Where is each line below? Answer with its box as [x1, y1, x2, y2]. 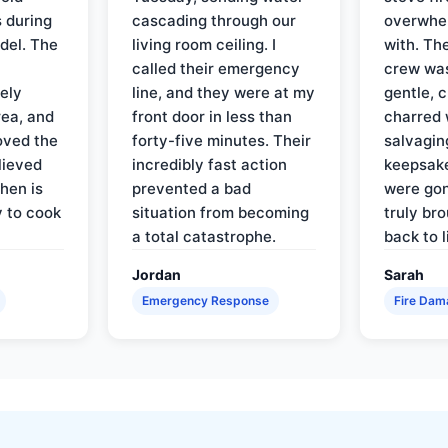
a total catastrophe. [132, 226, 277, 246]
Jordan [132, 265, 182, 283]
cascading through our [132, 10, 297, 30]
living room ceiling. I [132, 34, 277, 54]
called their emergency [132, 58, 301, 78]
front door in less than [132, 106, 293, 126]
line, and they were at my [132, 82, 316, 102]
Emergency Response [142, 292, 270, 308]
